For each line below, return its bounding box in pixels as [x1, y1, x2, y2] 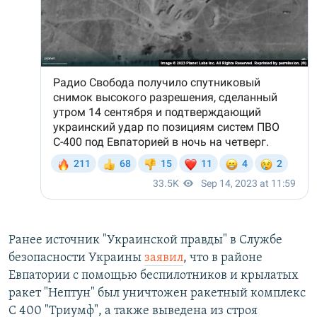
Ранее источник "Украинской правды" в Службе [8, 234, 282, 248]
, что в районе [183, 251, 263, 265]
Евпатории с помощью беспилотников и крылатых [8, 269, 299, 283]
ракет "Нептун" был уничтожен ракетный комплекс [8, 287, 306, 301]
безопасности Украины [8, 251, 144, 265]
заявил [144, 251, 183, 265]
